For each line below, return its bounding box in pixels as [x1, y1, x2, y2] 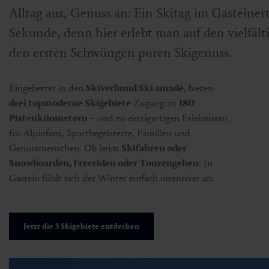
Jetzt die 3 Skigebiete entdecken [23, 221, 139, 232]
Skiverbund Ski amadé [86, 82, 184, 95]
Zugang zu [131, 97, 179, 110]
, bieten [184, 82, 213, 95]
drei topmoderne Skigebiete [9, 97, 131, 110]
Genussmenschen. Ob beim [9, 142, 121, 155]
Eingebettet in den [9, 82, 86, 95]
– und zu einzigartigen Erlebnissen [88, 112, 228, 125]
